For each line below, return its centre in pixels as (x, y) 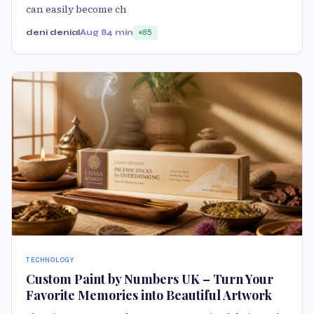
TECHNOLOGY (50, 259)
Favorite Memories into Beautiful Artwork (149, 295)
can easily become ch (76, 9)
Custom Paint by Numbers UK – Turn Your (150, 279)
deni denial (53, 32)
